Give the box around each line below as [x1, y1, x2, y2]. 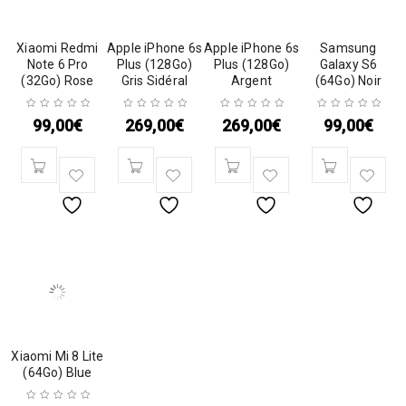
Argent [230, 73, 273, 88]
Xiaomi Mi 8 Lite [11, 349, 104, 363]
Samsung [320, 41, 377, 55]
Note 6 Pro [26, 57, 89, 72]
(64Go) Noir [314, 73, 382, 88]
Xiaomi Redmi [16, 41, 99, 55]
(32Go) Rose [21, 73, 94, 88]
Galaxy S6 [319, 57, 378, 72]
